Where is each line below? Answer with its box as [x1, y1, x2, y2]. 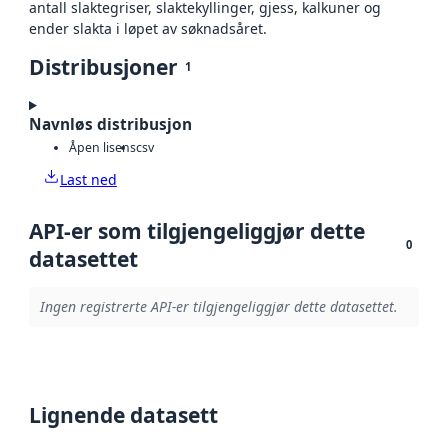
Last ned [59, 169, 117, 189]
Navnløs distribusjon [29, 114, 192, 136]
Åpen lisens [69, 138, 136, 156]
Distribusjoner [29, 53, 178, 82]
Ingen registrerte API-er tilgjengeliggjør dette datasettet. [39, 297, 398, 317]
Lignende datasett [29, 400, 218, 429]
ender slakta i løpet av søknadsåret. [29, 19, 267, 39]
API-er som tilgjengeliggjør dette [29, 216, 365, 245]
